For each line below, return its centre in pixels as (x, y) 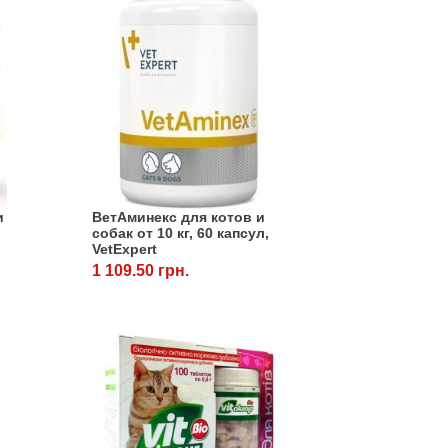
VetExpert (124, 249)
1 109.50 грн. (140, 271)
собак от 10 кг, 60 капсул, (180, 233)
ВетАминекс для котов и (178, 217)
